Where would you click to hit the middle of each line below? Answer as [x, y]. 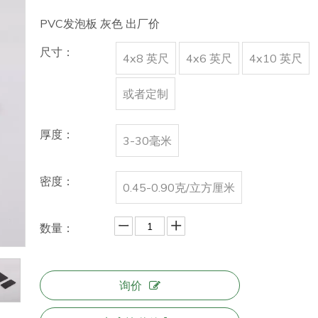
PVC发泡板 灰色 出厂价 [100, 23]
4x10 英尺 [276, 58]
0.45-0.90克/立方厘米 [179, 187]
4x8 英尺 [146, 58]
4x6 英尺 [209, 58]
